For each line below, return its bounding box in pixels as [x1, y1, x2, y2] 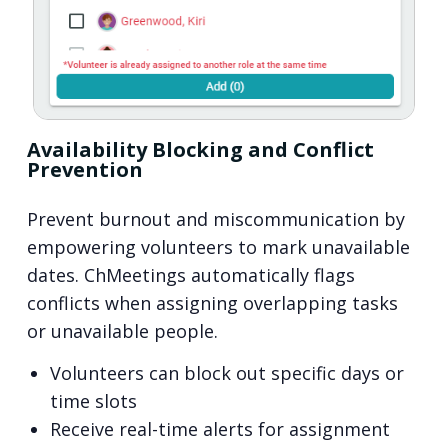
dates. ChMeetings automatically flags [26, 262, 355, 287]
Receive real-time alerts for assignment [49, 417, 390, 442]
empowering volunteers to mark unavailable [26, 234, 410, 259]
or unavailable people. [26, 318, 218, 343]
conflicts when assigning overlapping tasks [26, 290, 398, 315]
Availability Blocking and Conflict [26, 135, 374, 163]
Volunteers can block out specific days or [49, 361, 404, 386]
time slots [49, 389, 137, 414]
